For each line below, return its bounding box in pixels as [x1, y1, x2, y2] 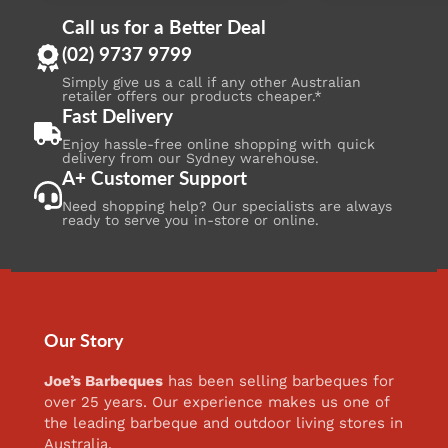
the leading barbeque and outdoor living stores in [44, 414, 404, 433]
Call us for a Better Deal [61, 15, 266, 38]
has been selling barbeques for [163, 372, 395, 391]
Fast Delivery [61, 104, 173, 127]
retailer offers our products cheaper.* [61, 87, 322, 104]
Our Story [44, 329, 125, 351]
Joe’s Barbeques [44, 372, 164, 391]
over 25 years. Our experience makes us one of [44, 393, 390, 412]
